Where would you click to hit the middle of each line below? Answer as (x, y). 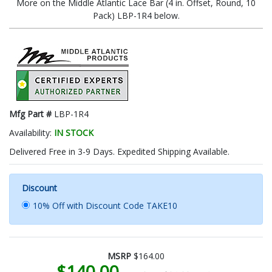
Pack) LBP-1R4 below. (136, 15)
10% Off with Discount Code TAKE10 (105, 205)
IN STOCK (74, 132)
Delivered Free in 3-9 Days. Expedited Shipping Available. (119, 151)
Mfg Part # (32, 114)
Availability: (32, 132)
